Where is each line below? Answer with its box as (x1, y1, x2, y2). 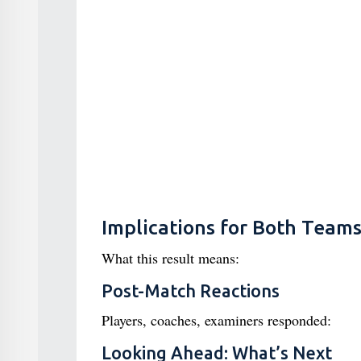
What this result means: (101, 248, 239, 268)
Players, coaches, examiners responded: (101, 310, 331, 330)
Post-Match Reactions (101, 281, 280, 301)
